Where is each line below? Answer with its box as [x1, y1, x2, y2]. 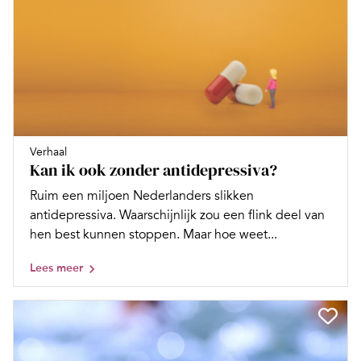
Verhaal [30, 144, 67, 159]
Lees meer [30, 260, 83, 275]
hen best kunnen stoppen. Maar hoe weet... [30, 226, 277, 243]
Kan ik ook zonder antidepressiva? [30, 158, 277, 181]
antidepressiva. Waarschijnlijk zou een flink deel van [30, 206, 325, 223]
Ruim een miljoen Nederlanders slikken [30, 187, 254, 204]
